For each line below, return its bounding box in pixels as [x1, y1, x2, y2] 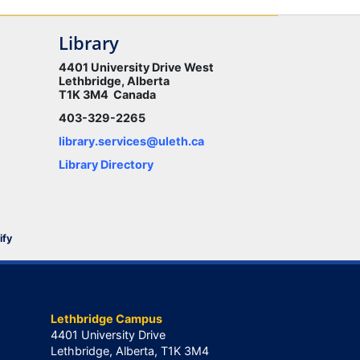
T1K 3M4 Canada [59, 88, 156, 102]
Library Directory [59, 157, 153, 172]
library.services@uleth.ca [59, 134, 204, 149]
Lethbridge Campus [51, 312, 162, 325]
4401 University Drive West [59, 60, 214, 75]
